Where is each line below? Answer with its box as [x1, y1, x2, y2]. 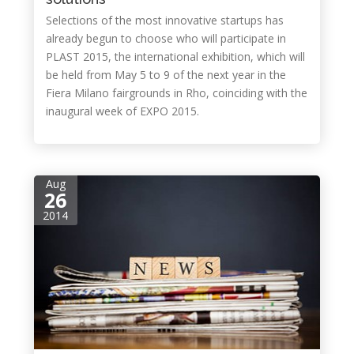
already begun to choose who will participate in [45, 31, 286, 46]
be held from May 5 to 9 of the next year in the [45, 67, 286, 82]
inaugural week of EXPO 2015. [45, 104, 199, 119]
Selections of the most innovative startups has [45, 13, 284, 28]
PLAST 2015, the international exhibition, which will [45, 49, 305, 64]
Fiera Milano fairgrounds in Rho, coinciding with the [45, 85, 307, 100]
